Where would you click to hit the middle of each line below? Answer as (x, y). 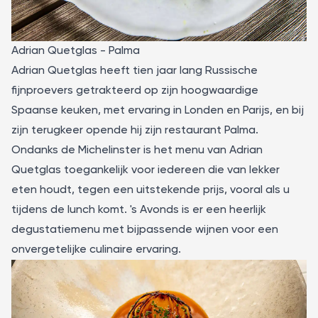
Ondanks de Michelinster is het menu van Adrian (137, 150)
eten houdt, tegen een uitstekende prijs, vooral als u (150, 190)
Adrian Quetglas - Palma (76, 51)
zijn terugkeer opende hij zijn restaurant (118, 130)
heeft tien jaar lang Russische (177, 71)
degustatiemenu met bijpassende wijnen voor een (145, 230)
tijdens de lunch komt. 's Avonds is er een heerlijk (139, 210)
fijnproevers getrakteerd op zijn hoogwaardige (135, 91)
